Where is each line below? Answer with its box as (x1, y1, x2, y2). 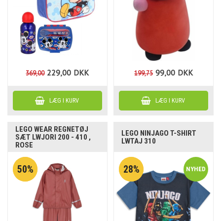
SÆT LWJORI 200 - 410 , (15, 132, 91, 142)
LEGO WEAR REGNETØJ (15, 124, 89, 134)
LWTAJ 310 (121, 136, 156, 146)
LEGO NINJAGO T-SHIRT (121, 128, 197, 138)
